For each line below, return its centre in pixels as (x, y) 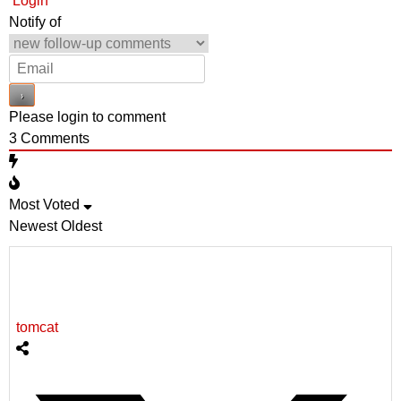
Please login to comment (87, 116)
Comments (53, 138)
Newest (33, 226)
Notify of (35, 21)
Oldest (81, 226)
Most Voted (44, 204)
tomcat (37, 327)
